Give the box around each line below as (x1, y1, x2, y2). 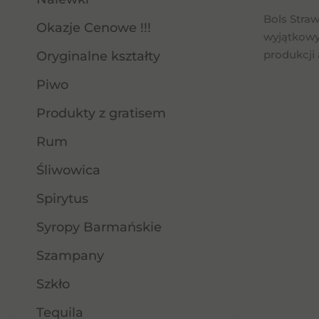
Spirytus (36, 191, 88, 206)
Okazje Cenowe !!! (36, 20, 151, 36)
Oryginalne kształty (36, 48, 160, 64)
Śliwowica (36, 162, 100, 178)
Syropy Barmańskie (36, 219, 162, 235)
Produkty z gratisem (36, 105, 166, 121)
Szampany (36, 248, 104, 263)
